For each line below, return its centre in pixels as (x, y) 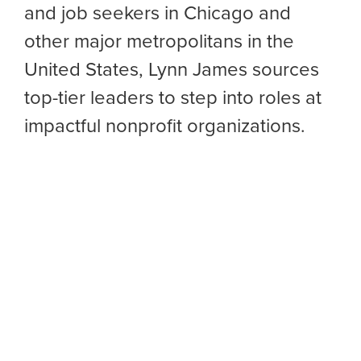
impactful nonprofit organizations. (165, 125)
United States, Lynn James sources (172, 68)
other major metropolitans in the (159, 40)
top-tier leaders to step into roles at (173, 97)
